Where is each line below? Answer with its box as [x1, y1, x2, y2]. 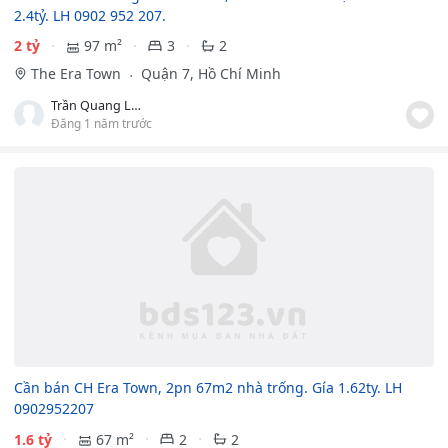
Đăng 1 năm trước [51, 115, 152, 132]
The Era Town [30, 64, 125, 84]
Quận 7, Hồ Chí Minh [136, 64, 281, 84]
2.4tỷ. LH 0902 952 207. [14, 5, 166, 25]
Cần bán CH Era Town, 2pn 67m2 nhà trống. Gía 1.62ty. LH [14, 378, 402, 398]
